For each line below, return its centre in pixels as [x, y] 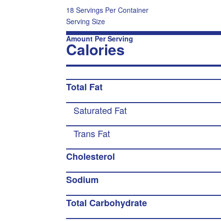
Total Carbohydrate [107, 203]
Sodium [83, 180]
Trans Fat [92, 133]
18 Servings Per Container [108, 10]
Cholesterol [91, 156]
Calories [96, 49]
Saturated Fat [100, 110]
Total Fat [85, 87]
